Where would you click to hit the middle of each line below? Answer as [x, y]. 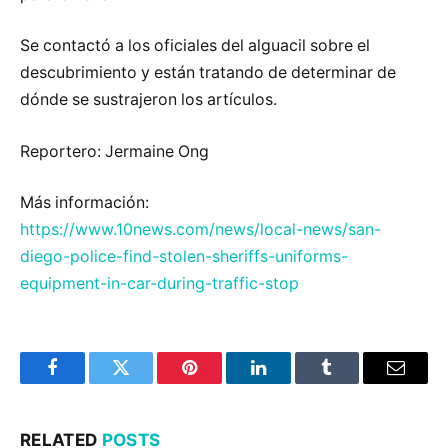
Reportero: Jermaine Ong [114, 151]
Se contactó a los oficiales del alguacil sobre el [195, 46]
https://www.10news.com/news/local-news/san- [200, 230]
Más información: [84, 203]
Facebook [85, 382]
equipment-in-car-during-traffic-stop [159, 284]
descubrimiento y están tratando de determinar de [208, 73]
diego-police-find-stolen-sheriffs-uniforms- [184, 257]
